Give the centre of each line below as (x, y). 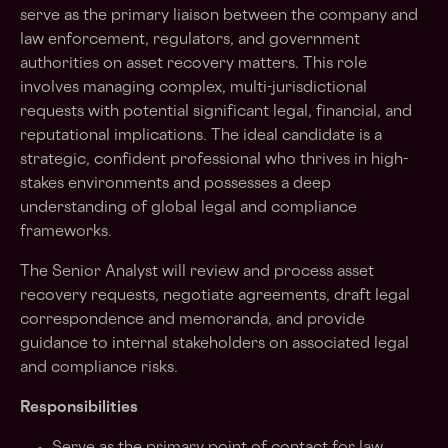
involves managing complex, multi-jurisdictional (193, 88)
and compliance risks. (99, 368)
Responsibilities (79, 408)
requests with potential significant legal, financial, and (216, 112)
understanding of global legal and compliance (188, 208)
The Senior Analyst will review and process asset (197, 272)
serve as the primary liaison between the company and (219, 16)
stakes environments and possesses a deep (175, 184)
